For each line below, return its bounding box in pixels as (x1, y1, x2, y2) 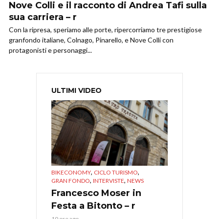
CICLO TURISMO (94, 169, 138, 176)
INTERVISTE (93, 177, 124, 185)
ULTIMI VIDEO (51, 86, 102, 95)
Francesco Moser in (51, 188, 141, 199)
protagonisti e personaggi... (9, 46, 92, 55)
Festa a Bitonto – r (51, 200, 135, 212)
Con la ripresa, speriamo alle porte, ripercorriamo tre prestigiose (9, 25, 202, 34)
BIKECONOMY (51, 169, 91, 176)
